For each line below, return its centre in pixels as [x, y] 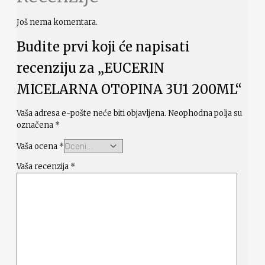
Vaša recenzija [43, 167]
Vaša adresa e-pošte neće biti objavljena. [91, 114]
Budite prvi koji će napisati [103, 47]
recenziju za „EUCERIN [91, 68]
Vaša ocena [38, 147]
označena [36, 125]
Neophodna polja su [205, 114]
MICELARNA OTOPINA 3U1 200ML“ [129, 90]
